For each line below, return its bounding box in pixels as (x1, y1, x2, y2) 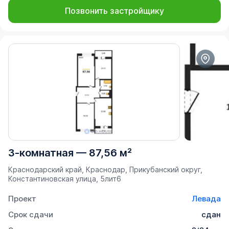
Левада (192, 194, 221, 204)
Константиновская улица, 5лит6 (8, 174, 121, 184)
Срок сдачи (8, 210, 53, 220)
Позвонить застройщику (65, 6, 164, 16)
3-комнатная (8, 147, 74, 159)
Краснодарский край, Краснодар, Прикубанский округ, (8, 165, 202, 174)
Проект (8, 194, 36, 204)
